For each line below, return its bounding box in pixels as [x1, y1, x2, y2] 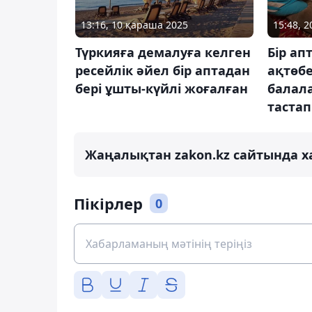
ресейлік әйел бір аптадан [75, 61, 250, 79]
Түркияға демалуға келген [75, 43, 251, 61]
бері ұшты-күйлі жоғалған [75, 79, 248, 97]
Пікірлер [74, 192, 143, 214]
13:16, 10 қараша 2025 [81, 17, 188, 31]
